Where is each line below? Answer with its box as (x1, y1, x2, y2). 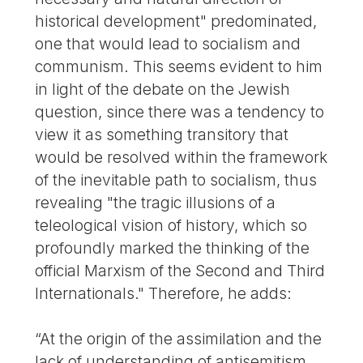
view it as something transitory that (35, 124, 289, 144)
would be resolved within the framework (35, 147, 328, 167)
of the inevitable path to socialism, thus (35, 169, 318, 190)
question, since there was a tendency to (35, 101, 325, 122)
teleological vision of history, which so (35, 215, 308, 235)
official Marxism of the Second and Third (35, 260, 326, 280)
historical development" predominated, (35, 11, 318, 31)
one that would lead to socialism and (35, 33, 301, 53)
